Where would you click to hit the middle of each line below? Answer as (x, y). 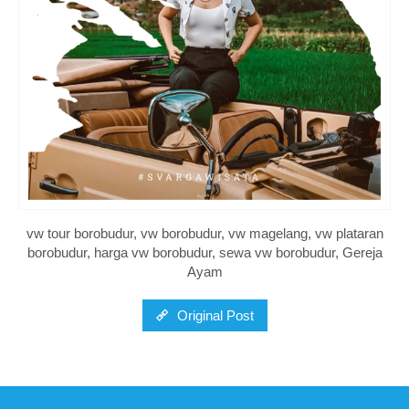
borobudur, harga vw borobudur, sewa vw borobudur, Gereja (204, 253)
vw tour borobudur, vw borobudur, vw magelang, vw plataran (204, 234)
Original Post (213, 316)
